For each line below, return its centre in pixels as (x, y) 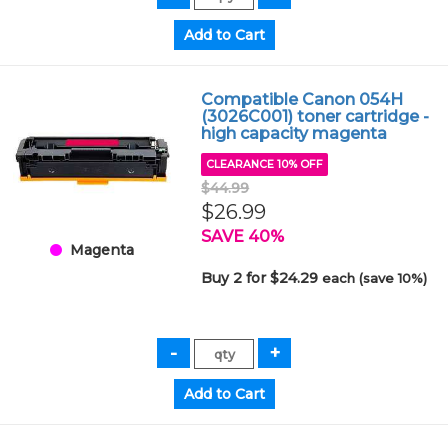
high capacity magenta (294, 133)
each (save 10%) (375, 278)
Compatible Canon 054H (302, 99)
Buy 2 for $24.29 (262, 278)
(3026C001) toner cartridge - (315, 116)
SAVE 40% (243, 236)
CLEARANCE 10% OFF (265, 164)
